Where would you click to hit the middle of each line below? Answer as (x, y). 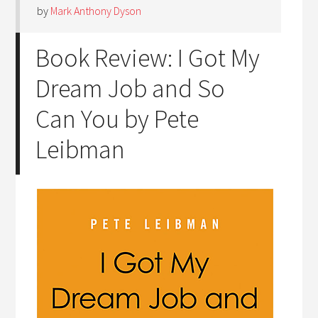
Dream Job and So (131, 88)
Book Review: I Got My (148, 58)
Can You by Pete (117, 119)
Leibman (81, 149)
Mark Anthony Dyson (96, 11)
